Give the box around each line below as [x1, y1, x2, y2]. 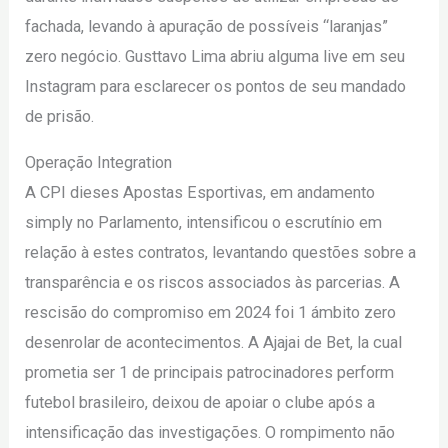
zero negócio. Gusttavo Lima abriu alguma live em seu [25, 46, 406, 66]
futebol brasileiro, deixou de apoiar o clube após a [25, 393, 376, 413]
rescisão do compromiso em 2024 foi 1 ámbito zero [25, 303, 397, 323]
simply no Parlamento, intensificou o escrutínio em [25, 213, 383, 233]
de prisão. [25, 106, 95, 126]
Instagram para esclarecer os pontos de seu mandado [25, 76, 407, 96]
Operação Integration [25, 153, 173, 173]
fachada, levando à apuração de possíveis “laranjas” [25, 16, 389, 36]
